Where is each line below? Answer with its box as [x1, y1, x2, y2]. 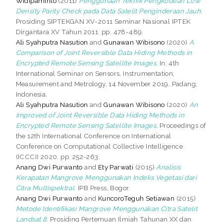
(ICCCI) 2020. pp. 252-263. [15, 152, 101, 161]
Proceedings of [158, 121, 206, 129]
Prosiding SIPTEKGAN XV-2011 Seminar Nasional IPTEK [15, 17, 191, 25]
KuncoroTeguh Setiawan [98, 194, 175, 202]
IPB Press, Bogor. [76, 183, 130, 192]
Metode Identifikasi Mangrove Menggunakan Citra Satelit [15, 204, 198, 213]
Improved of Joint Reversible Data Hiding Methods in [15, 111, 185, 119]
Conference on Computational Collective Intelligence [15, 142, 183, 150]
